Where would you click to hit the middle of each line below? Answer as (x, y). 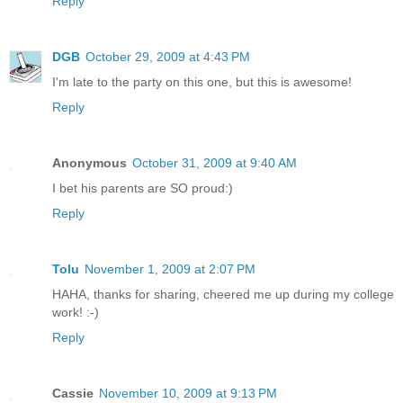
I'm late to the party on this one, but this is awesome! (202, 82)
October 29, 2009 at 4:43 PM (168, 57)
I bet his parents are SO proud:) (143, 188)
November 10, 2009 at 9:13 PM (188, 393)
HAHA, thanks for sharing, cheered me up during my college (223, 295)
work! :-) (76, 313)
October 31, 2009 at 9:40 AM (215, 163)
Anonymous (90, 163)
